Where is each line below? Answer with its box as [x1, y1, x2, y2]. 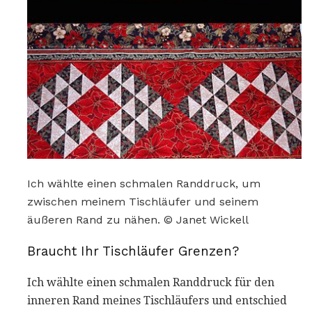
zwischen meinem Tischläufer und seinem [27, 195, 258, 209]
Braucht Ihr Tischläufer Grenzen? [27, 243, 239, 259]
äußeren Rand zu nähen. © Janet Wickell [27, 213, 249, 227]
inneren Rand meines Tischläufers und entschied [27, 293, 287, 307]
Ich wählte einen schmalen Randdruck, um [27, 177, 260, 191]
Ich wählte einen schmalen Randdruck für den [27, 275, 274, 289]
